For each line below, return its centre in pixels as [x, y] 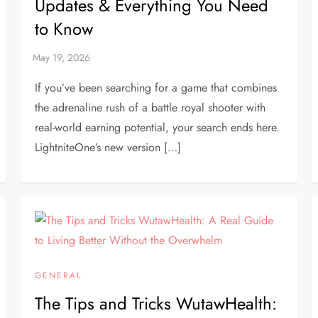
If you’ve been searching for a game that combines [156, 88]
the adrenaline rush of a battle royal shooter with [150, 108]
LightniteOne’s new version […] [108, 147]
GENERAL [59, 275]
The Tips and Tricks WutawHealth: [156, 303]
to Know [64, 29]
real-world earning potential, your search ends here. [158, 127]
